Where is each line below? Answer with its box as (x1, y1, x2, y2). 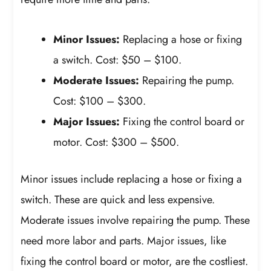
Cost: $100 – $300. (53, 93, 146, 109)
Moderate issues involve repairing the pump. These (21, 212, 250, 228)
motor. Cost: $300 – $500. (53, 134, 180, 150)
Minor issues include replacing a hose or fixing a (21, 171, 243, 187)
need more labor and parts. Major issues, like (21, 232, 227, 249)
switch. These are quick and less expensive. (21, 191, 215, 207)
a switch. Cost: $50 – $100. (53, 51, 182, 68)
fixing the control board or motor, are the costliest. (21, 253, 249, 269)
